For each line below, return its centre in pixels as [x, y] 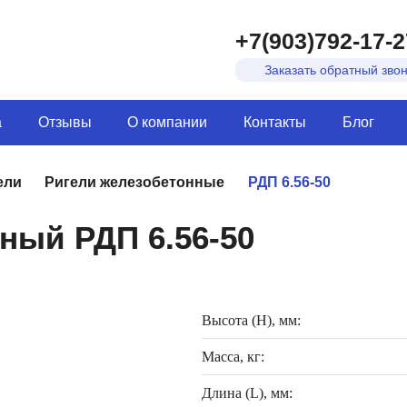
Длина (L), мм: [247, 393]
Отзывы [65, 122]
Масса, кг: [233, 357]
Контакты [275, 122]
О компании [168, 122]
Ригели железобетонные [135, 182]
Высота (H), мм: [251, 320]
